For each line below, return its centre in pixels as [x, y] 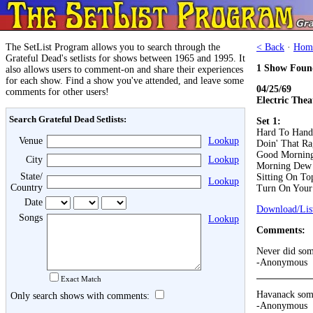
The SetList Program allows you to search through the [113, 47]
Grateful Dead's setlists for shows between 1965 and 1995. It [125, 58]
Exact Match [81, 279]
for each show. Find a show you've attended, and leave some [125, 81]
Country [27, 188]
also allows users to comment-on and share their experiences [124, 70]
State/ [31, 176]
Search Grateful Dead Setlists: [68, 119]
